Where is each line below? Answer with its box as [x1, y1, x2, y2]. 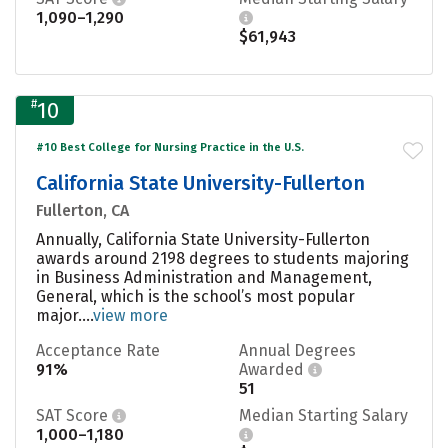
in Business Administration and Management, [36, 267, 372, 287]
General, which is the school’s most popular [36, 286, 355, 306]
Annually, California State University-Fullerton [36, 229, 370, 249]
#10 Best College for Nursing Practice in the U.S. [36, 140, 304, 154]
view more [93, 305, 168, 325]
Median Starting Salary [239, 405, 408, 425]
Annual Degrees [239, 340, 356, 360]
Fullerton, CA [36, 200, 129, 220]
